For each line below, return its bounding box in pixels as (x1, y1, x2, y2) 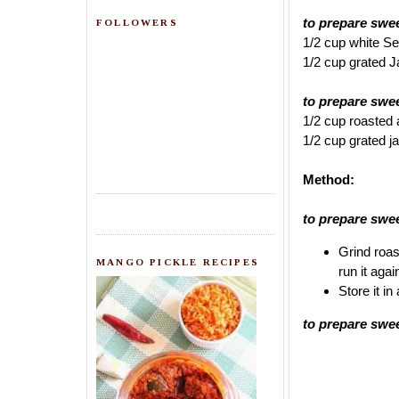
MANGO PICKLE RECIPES (96, 256, 259, 267)
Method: (303, 172, 354, 188)
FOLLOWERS (96, 17, 178, 28)
